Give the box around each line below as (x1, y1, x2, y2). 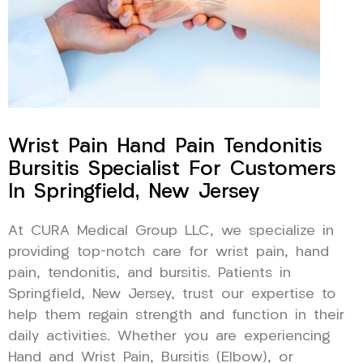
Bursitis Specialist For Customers (8, 159, 336, 180)
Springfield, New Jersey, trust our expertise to (8, 287, 336, 301)
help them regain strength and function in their (8, 308, 344, 322)
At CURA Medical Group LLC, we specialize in (8, 224, 334, 238)
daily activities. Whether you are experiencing (8, 329, 331, 344)
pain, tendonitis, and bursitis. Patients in (8, 266, 291, 280)
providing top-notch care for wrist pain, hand (8, 245, 329, 259)
